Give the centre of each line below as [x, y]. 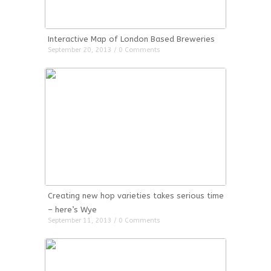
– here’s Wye [72, 210]
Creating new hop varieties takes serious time [136, 196]
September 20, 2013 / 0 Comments [104, 50]
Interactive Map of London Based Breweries [131, 39]
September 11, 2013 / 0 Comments [104, 220]
